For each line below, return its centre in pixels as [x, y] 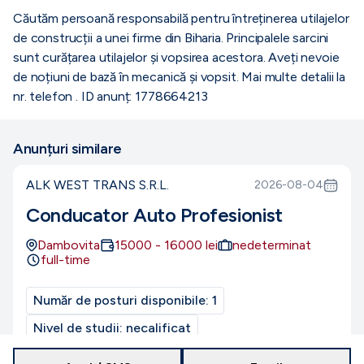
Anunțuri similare [67, 149]
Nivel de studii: [80, 328]
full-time [65, 260]
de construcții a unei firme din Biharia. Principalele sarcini [171, 38]
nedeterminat [272, 245]
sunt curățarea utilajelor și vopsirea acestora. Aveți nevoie [176, 57]
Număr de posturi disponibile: [123, 300]
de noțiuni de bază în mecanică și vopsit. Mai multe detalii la [180, 77]
